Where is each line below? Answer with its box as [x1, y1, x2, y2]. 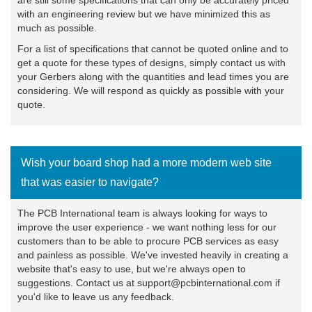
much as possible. [17, 22, 97, 33]
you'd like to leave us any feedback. [17, 290, 174, 302]
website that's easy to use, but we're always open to [17, 263, 246, 274]
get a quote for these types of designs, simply [17, 56, 220, 68]
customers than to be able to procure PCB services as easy [17, 235, 279, 247]
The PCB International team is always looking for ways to [17, 207, 267, 219]
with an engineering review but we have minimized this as [17, 8, 270, 19]
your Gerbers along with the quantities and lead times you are [17, 70, 289, 82]
